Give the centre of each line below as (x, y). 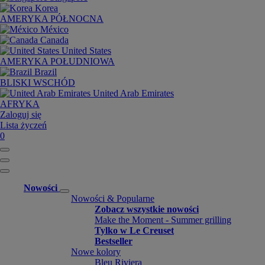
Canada (54, 40)
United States (86, 51)
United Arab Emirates (133, 93)
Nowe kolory (96, 252)
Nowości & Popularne (113, 198)
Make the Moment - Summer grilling (163, 220)
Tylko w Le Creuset (134, 230)
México (54, 29)
